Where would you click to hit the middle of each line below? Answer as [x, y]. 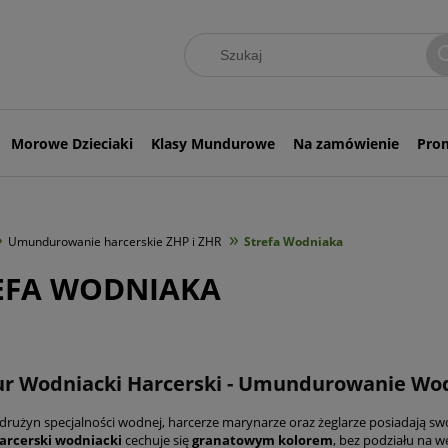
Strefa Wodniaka [293, 241]
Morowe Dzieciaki [72, 143]
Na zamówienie [345, 143]
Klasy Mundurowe [213, 143]
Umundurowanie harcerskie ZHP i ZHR [114, 241]
